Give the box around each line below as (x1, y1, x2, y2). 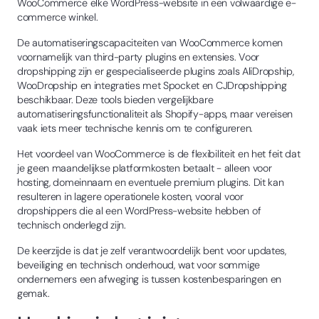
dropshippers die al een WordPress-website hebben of (17, 204, 261, 217)
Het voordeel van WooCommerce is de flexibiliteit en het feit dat (17, 147, 300, 160)
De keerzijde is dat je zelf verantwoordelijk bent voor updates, (17, 244, 286, 257)
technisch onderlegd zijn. (17, 218, 126, 231)
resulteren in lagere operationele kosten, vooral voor (17, 189, 244, 203)
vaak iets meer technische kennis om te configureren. (17, 121, 253, 135)
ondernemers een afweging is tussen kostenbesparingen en (17, 272, 282, 286)
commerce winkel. (17, 10, 98, 23)
